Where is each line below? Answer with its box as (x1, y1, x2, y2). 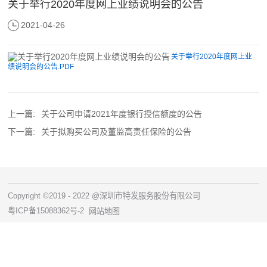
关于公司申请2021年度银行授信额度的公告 (41, 108, 203, 119)
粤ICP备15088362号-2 (8, 206, 85, 215)
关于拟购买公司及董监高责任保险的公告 (41, 126, 192, 136)
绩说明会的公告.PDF (8, 62, 74, 71)
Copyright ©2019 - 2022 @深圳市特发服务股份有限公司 (8, 191, 201, 200)
